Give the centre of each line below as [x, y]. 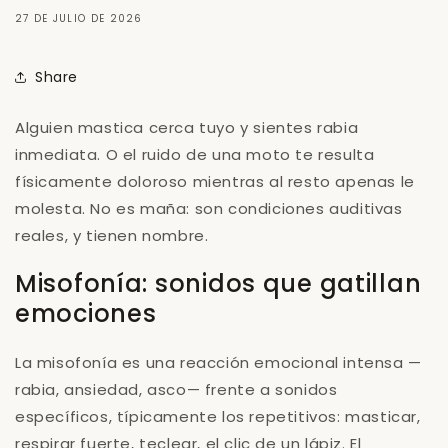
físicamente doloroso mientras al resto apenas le [215, 181]
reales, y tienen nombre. [112, 235]
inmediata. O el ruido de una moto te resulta [195, 154]
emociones [86, 313]
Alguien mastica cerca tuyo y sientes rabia [187, 127]
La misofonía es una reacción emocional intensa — [218, 362]
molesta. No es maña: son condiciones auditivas [209, 208]
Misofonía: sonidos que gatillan [218, 283]
